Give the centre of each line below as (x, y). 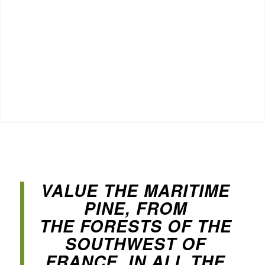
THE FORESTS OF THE (135, 226)
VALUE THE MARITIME (136, 190)
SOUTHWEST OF (136, 244)
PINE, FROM (136, 208)
